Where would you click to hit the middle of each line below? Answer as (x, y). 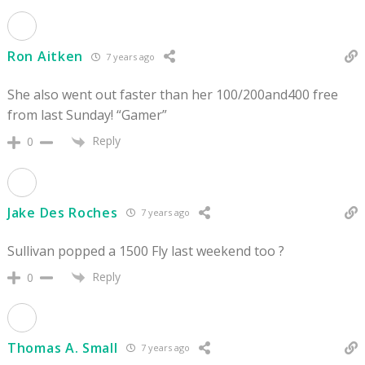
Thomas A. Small (63, 347)
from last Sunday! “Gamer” (87, 115)
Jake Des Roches (63, 212)
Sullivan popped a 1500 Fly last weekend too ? (146, 251)
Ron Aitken (45, 57)
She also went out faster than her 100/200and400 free (173, 95)
